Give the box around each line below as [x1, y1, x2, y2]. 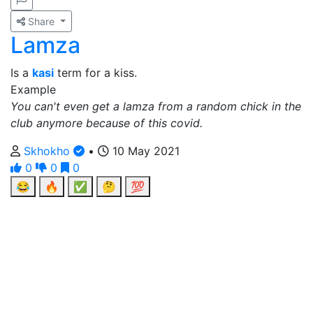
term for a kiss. [54, 66, 137, 80]
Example [10, 82, 56, 96]
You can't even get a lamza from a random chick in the [10, 99, 301, 113]
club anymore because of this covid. [10, 116, 203, 130]
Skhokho [24, 144, 73, 158]
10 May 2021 [109, 144, 180, 158]
